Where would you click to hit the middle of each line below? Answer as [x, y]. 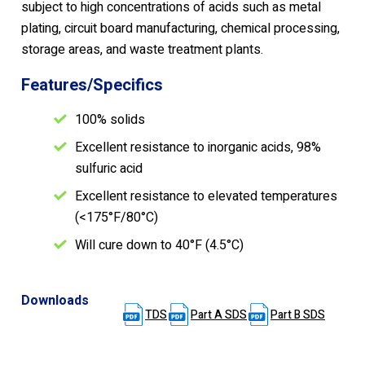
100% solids [110, 120]
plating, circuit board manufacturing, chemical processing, [180, 29]
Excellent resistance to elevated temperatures [206, 197]
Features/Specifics [92, 86]
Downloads [55, 301]
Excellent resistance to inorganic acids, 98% [198, 148]
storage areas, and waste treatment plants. [142, 50]
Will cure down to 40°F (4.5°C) [159, 246]
